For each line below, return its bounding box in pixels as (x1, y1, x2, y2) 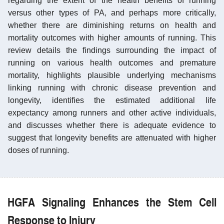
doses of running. (8, 145, 69, 154)
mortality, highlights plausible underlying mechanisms (8, 70, 216, 79)
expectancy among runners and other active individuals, (8, 108, 216, 117)
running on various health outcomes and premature (8, 58, 216, 67)
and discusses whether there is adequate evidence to (8, 120, 216, 129)
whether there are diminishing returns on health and (8, 20, 216, 29)
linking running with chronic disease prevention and (8, 83, 216, 92)
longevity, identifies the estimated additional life (8, 95, 216, 104)
